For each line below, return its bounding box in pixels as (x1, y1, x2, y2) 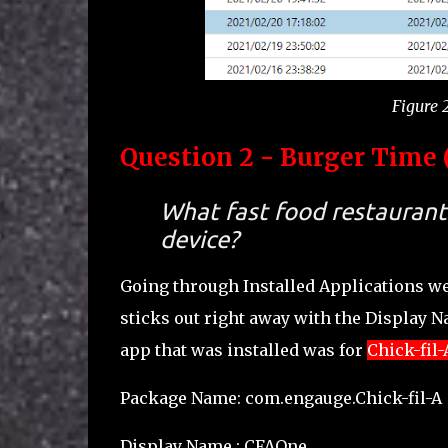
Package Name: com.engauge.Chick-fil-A (119, 387, 442, 408)
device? (159, 225, 239, 253)
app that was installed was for (119, 339, 367, 360)
